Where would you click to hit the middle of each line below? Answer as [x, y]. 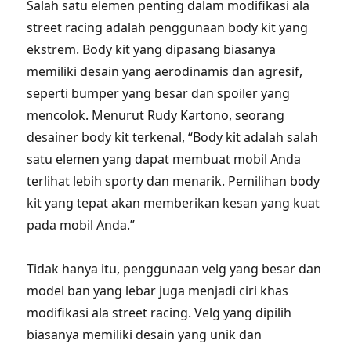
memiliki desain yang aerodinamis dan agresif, [165, 71]
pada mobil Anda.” [81, 225]
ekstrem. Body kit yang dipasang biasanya [152, 49]
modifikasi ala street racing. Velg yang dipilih [159, 313]
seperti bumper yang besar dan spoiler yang [159, 93]
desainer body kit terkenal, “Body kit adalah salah [173, 137]
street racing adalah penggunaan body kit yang [168, 27]
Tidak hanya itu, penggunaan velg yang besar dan [174, 269]
